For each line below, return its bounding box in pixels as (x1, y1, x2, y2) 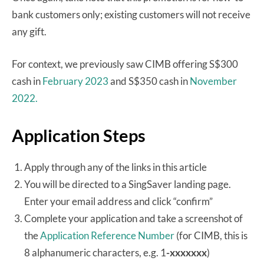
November (190, 74, 237, 87)
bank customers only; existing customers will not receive (12, 8, 250, 21)
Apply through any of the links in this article (24, 160, 207, 173)
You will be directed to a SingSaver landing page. (24, 177, 231, 190)
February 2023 (42, 74, 108, 87)
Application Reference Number (40, 229, 174, 242)
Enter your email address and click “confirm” (24, 194, 213, 207)
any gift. (12, 25, 47, 38)
